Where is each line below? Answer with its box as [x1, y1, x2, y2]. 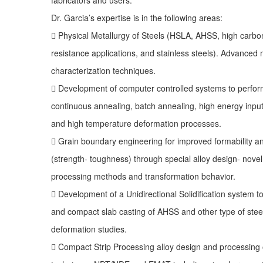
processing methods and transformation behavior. [51, 170, 235, 182]
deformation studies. [51, 222, 127, 235]
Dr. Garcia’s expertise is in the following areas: [51, 11, 222, 23]
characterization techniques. [51, 64, 156, 76]
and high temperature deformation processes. [51, 117, 221, 129]
